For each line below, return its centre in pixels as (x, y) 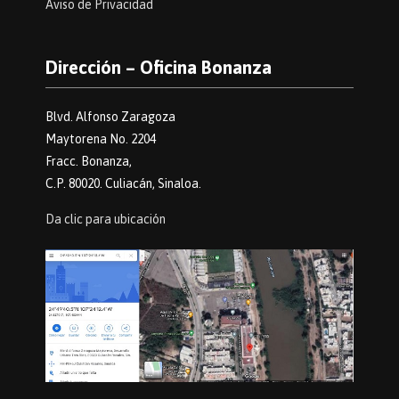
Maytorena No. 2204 (100, 139)
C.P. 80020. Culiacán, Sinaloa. (123, 184)
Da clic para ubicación (105, 220)
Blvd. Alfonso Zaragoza (110, 117)
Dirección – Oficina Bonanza (158, 68)
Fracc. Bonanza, (88, 162)
